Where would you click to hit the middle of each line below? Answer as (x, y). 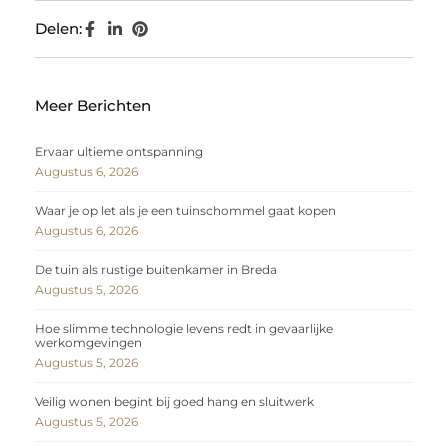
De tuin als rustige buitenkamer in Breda (156, 270)
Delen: (58, 29)
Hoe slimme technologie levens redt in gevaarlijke (184, 329)
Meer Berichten (93, 106)
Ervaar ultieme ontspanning (119, 152)
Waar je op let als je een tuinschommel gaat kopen (185, 211)
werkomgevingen (88, 343)
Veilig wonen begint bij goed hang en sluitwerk (174, 402)
